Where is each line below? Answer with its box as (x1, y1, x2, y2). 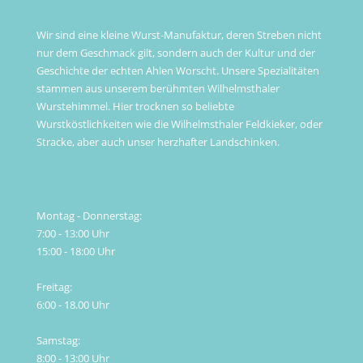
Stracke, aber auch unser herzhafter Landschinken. (36, 134, 280, 149)
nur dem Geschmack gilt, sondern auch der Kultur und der (36, 45, 315, 60)
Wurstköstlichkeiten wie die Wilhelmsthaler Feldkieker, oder (36, 116, 322, 131)
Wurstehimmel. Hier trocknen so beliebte (36, 98, 234, 113)
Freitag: (36, 280, 72, 295)
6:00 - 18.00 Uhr (36, 297, 109, 313)
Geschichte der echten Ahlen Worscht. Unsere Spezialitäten (36, 62, 319, 78)
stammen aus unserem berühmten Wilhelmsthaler (36, 80, 280, 96)
